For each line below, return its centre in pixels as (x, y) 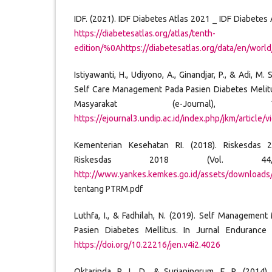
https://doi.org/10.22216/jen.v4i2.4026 (147, 245)
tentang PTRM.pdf (108, 189)
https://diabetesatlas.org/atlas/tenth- (145, 34)
